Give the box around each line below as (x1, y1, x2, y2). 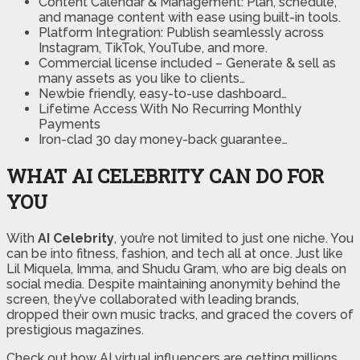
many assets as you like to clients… (39, 71, 245, 87)
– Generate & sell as (215, 55, 336, 72)
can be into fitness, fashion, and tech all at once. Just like (6, 246, 343, 262)
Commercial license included (39, 55, 215, 72)
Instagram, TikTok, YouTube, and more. (39, 40, 268, 56)
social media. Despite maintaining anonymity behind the (6, 276, 341, 292)
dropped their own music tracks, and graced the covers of (6, 307, 354, 323)
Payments (39, 117, 100, 133)
